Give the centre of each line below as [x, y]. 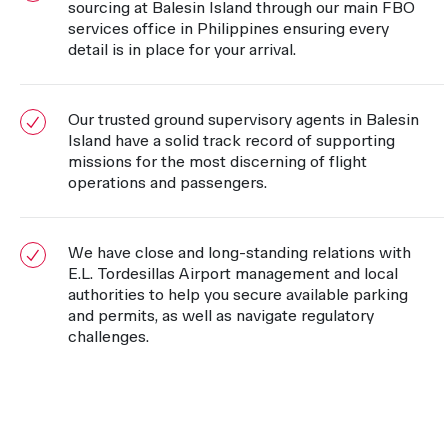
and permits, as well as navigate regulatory [221, 316]
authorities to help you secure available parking [238, 295]
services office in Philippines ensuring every [228, 29]
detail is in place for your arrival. [182, 50]
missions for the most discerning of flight [217, 162]
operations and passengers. [167, 183]
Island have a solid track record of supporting [231, 141]
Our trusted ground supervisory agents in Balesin [243, 120]
